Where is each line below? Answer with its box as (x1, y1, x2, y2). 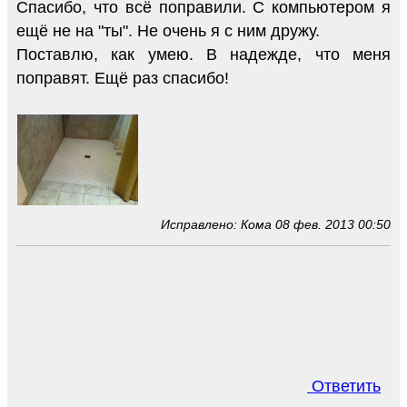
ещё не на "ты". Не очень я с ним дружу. (16, 21, 320, 40)
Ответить (307, 376, 381, 395)
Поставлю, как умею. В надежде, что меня (16, 45, 391, 64)
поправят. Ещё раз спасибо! (16, 68, 229, 87)
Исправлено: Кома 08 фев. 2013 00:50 (161, 216, 391, 232)
